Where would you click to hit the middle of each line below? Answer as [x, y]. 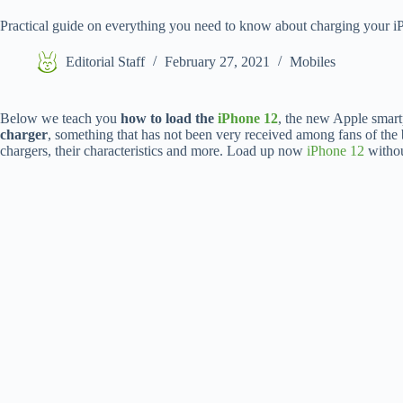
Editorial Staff [105, 62]
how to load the [169, 118]
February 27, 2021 [217, 62]
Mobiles [313, 62]
